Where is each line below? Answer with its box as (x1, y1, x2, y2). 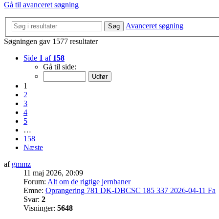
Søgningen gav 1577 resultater (4, 37, 98, 45)
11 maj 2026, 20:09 (23, 168, 83, 177)
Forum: (23, 177, 47, 186)
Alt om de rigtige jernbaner (47, 177, 131, 186)
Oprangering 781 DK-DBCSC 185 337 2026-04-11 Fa (45, 186, 216, 195)
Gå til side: (43, 62, 76, 71)
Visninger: (23, 203, 57, 212)
